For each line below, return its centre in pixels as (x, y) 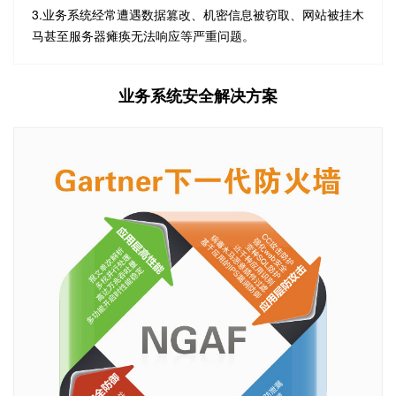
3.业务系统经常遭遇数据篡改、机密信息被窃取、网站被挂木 (198, 14)
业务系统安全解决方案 (198, 95)
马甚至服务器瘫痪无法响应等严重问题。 (143, 35)
